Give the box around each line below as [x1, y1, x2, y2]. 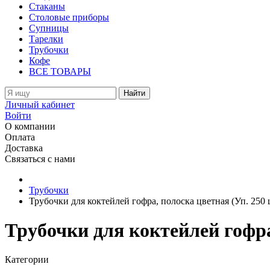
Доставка [5, 142, 43, 153]
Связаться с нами [5, 153, 75, 164]
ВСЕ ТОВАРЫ [29, 66, 91, 77]
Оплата [5, 131, 35, 142]
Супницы [29, 22, 69, 33]
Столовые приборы [29, 11, 109, 22]
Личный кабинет [5, 99, 75, 110]
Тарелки [29, 33, 63, 44]
